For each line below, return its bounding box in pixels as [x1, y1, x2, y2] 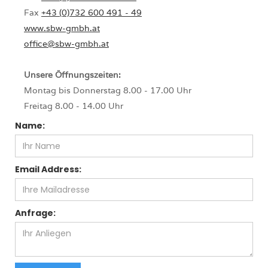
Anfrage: [15, 207, 56, 220]
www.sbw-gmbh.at [24, 23, 100, 34]
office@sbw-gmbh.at [24, 38, 109, 50]
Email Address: [15, 163, 81, 176]
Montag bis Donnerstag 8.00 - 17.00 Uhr [24, 85, 191, 96]
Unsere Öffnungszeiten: [24, 69, 121, 81]
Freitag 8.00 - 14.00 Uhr [24, 100, 123, 112]
